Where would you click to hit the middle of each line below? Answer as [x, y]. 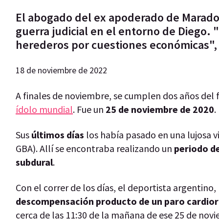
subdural [34, 162]
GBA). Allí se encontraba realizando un [94, 148]
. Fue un [89, 109]
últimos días [58, 134]
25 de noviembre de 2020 [160, 109]
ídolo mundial [44, 109]
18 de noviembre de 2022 [61, 70]
